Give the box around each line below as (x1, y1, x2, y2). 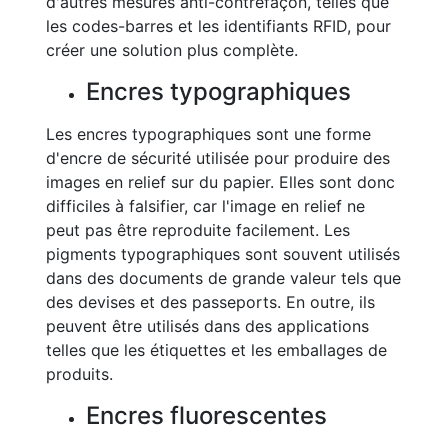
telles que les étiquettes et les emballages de (46, 340, 387, 360)
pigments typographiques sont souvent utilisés (46, 244, 400, 264)
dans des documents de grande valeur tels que (46, 268, 401, 288)
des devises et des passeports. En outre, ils (46, 292, 375, 312)
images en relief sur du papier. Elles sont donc (46, 172, 395, 192)
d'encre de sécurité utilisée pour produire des (46, 148, 390, 168)
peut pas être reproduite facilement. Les (46, 220, 350, 240)
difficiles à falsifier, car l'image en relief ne (46, 196, 365, 216)
